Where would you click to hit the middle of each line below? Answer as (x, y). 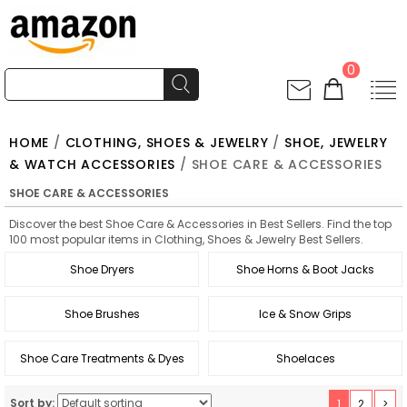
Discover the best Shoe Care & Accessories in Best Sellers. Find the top (200, 224)
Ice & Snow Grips (305, 314)
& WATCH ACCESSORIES (93, 164)
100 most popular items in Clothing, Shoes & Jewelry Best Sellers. (186, 239)
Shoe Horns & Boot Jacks (305, 269)
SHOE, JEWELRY (336, 143)
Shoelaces (305, 358)
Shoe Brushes (102, 314)
